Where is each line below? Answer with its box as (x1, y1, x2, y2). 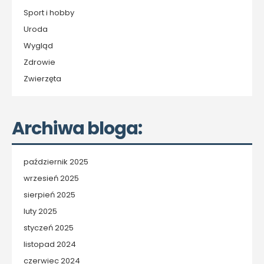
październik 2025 (24, 156, 88, 167)
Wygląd (24, 40, 53, 51)
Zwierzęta (24, 73, 61, 84)
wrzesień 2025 (24, 173, 79, 184)
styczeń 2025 (24, 222, 74, 233)
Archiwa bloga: (12, 116, 143, 141)
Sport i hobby (24, 7, 74, 18)
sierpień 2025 (24, 189, 75, 200)
